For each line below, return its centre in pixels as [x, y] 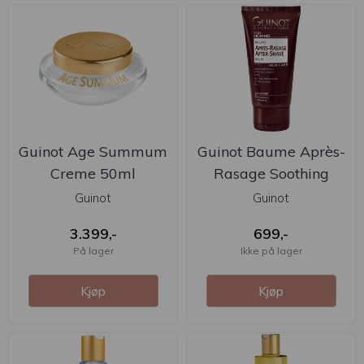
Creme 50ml [93, 173]
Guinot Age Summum [93, 151]
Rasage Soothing [271, 173]
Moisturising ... [271, 195]
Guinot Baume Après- [271, 151]
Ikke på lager [271, 250]
